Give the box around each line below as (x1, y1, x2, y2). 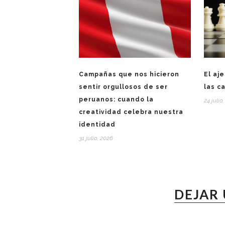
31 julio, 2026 (79, 135, 113, 142)
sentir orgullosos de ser (79, 83, 168, 91)
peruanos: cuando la (79, 96, 154, 103)
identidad (79, 121, 116, 129)
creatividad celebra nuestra (79, 108, 183, 116)
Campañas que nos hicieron (79, 71, 179, 78)
